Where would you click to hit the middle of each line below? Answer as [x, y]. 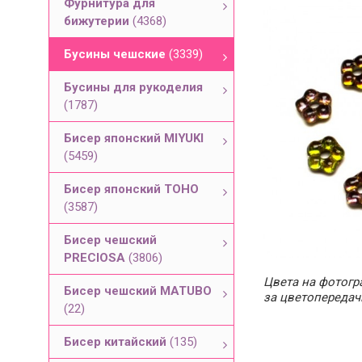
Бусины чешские [116, 54]
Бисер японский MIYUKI [134, 138]
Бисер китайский [117, 342]
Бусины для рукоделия [133, 87]
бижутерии [98, 21]
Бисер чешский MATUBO [138, 291]
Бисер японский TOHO [131, 189]
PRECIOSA [96, 258]
